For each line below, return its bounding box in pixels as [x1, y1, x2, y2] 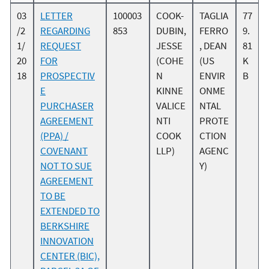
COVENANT [40, 144, 88, 158]
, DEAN [199, 39, 227, 53]
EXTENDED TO [40, 204, 100, 218]
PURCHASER [40, 99, 94, 113]
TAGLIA [199, 9, 228, 23]
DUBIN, [156, 24, 186, 38]
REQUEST [40, 39, 81, 53]
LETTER [40, 9, 73, 23]
